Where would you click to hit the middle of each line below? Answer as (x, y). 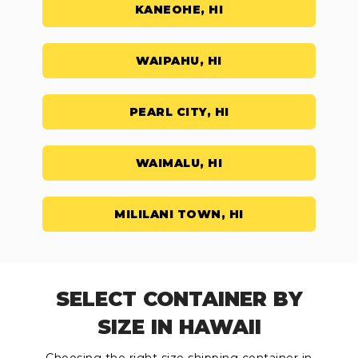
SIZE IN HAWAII (179, 327)
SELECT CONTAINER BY (179, 299)
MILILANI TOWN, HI (179, 215)
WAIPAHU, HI (179, 61)
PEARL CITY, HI (179, 112)
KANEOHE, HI (179, 10)
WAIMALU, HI (179, 163)
